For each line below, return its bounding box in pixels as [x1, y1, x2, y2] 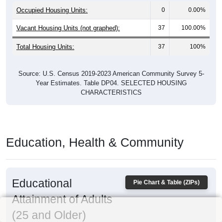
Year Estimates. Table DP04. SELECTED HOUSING [35, 79, 187, 87]
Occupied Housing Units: [16, 6, 88, 14]
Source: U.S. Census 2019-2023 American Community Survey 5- [18, 70, 204, 78]
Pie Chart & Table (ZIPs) [133, 179, 200, 186]
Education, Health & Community [6, 135, 184, 150]
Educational [12, 177, 72, 190]
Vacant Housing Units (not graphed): [16, 24, 120, 32]
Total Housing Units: [16, 43, 74, 51]
